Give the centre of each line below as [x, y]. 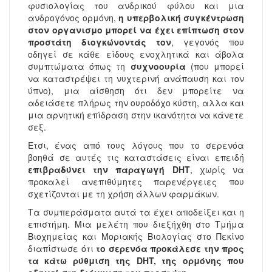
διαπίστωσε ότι [62, 249]
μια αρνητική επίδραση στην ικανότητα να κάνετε [136, 115]
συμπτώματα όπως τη [79, 66]
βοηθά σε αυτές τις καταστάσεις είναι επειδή [136, 158]
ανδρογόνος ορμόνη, [73, 18]
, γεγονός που [208, 42]
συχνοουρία [158, 66]
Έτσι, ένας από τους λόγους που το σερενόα [136, 145]
